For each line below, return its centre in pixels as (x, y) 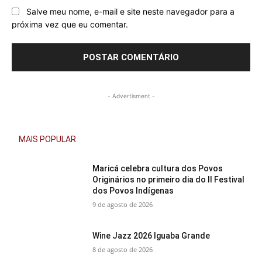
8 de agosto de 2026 (123, 250)
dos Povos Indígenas (133, 190)
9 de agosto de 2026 (123, 204)
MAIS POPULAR (47, 139)
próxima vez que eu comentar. (70, 25)
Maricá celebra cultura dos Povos (158, 168)
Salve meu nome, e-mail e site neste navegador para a (130, 12)
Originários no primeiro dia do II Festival (169, 179)
